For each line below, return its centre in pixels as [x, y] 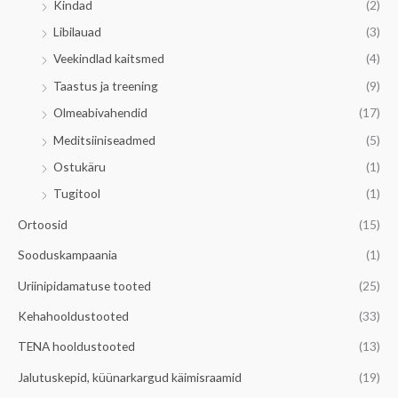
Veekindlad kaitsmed [109, 59]
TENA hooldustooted [76, 346]
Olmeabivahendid [100, 113]
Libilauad [77, 32]
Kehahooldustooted [73, 316]
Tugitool [77, 194]
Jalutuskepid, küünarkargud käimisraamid [130, 377]
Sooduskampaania [68, 255]
